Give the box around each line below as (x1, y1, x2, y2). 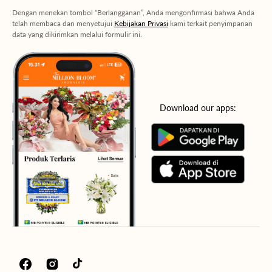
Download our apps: (160, 102, 236, 113)
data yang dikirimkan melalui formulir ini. (12, 29, 142, 39)
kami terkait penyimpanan (168, 18, 253, 28)
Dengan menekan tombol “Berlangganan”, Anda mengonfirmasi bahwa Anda (12, 7, 254, 17)
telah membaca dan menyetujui (12, 18, 114, 28)
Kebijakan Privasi (114, 18, 168, 28)
